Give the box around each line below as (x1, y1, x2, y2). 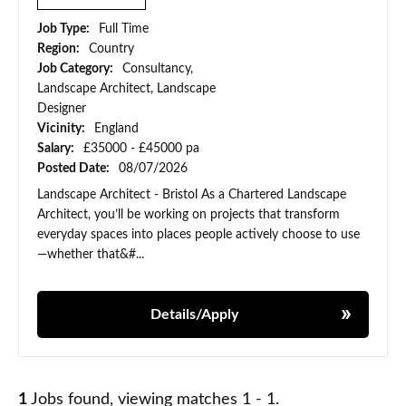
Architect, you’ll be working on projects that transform (37, 208, 340, 222)
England (94, 122, 139, 136)
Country (89, 43, 134, 56)
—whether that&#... (37, 248, 144, 262)
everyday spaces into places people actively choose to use (37, 228, 360, 242)
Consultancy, (122, 63, 193, 76)
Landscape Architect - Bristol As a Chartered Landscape (37, 188, 346, 202)
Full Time (99, 23, 149, 36)
